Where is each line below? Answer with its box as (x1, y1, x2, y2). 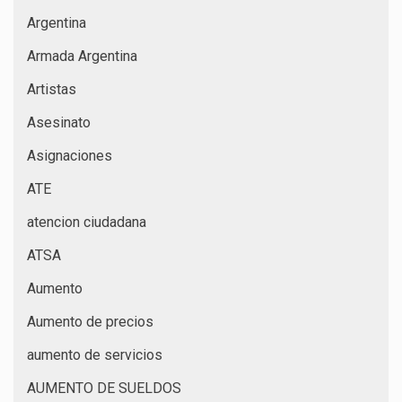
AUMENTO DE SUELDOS (27, 379, 181, 397)
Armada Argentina (27, 47, 137, 65)
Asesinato (27, 113, 91, 131)
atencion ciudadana (27, 213, 146, 231)
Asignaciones (27, 146, 112, 164)
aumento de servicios (27, 345, 162, 363)
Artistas (27, 80, 76, 98)
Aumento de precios (27, 312, 153, 330)
